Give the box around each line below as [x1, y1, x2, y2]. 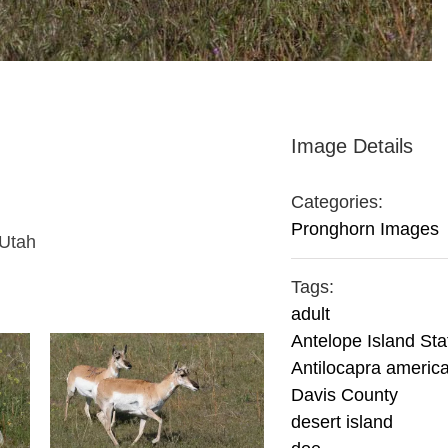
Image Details [291, 135, 414, 157]
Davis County [291, 385, 399, 405]
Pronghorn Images [291, 219, 440, 239]
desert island [291, 412, 394, 432]
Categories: [291, 192, 384, 212]
